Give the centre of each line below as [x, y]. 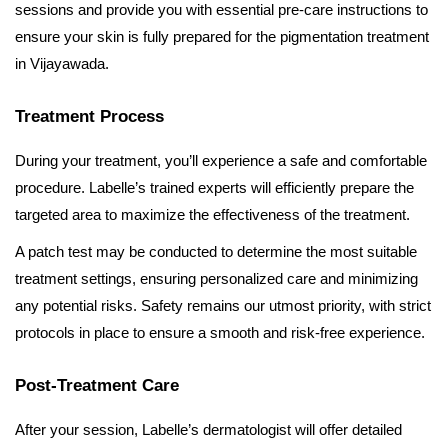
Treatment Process [89, 117]
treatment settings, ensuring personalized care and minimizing [216, 279]
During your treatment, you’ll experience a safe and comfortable [221, 161]
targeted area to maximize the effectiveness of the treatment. [212, 215]
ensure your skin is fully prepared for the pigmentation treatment [222, 37]
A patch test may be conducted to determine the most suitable [216, 252]
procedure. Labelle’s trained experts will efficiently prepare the [214, 188]
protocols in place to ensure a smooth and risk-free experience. [220, 333]
